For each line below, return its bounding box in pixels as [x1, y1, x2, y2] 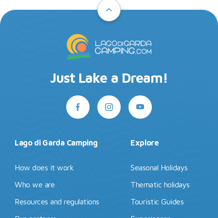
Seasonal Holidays [130, 163, 188, 172]
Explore [130, 138, 159, 147]
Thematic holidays [130, 180, 190, 189]
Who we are [15, 180, 55, 189]
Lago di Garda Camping [15, 138, 98, 147]
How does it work [15, 163, 74, 172]
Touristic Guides [130, 197, 184, 206]
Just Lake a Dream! [50, 69, 168, 86]
